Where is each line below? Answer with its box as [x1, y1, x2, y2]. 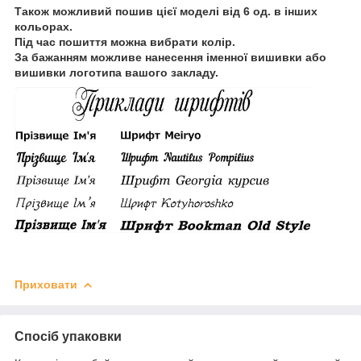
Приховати [15, 277, 77, 291]
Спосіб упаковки [15, 329, 122, 343]
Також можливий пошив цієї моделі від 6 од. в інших [15, 5, 317, 19]
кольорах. [15, 20, 73, 34]
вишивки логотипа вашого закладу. [15, 66, 218, 80]
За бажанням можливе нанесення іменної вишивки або [15, 51, 326, 64]
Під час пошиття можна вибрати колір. [15, 35, 235, 49]
